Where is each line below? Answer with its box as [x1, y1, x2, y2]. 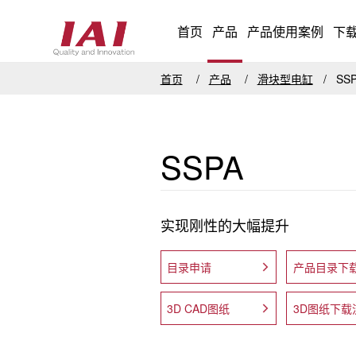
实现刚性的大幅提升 [160, 215, 289, 235]
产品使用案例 [247, 22, 324, 41]
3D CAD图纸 [166, 300, 230, 316]
